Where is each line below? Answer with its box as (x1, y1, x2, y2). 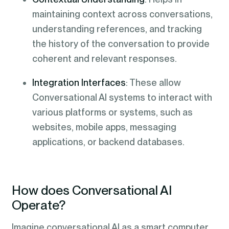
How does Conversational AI (11, 182, 172, 198)
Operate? (11, 197, 65, 213)
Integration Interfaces (32, 77, 126, 88)
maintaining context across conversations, (32, 9, 213, 20)
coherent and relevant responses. (32, 53, 177, 64)
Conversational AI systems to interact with (32, 92, 212, 103)
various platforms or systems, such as (32, 107, 193, 118)
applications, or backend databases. (32, 136, 185, 148)
